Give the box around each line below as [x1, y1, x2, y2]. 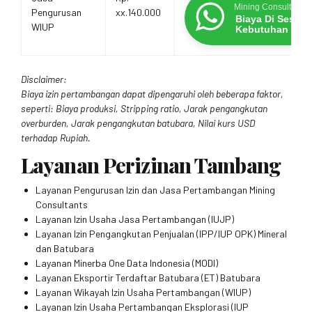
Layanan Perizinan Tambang [21, 150, 281, 178]
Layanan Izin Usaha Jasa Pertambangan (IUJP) [36, 213, 234, 226]
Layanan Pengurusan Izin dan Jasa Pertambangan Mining [36, 184, 275, 196]
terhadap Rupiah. [21, 131, 91, 143]
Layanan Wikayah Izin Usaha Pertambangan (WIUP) [36, 286, 251, 299]
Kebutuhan [235, 23, 288, 35]
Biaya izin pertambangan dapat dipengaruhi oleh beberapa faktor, [21, 87, 283, 100]
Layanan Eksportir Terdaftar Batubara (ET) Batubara [36, 272, 260, 284]
